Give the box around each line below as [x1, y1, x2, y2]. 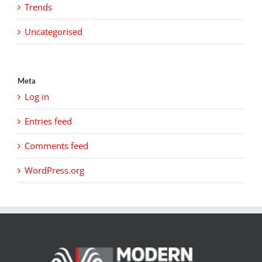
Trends [25, 1, 52, 13]
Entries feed [25, 115, 72, 127]
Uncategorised [25, 26, 82, 38]
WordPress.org [25, 164, 84, 177]
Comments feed [25, 140, 88, 152]
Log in [25, 91, 49, 103]
